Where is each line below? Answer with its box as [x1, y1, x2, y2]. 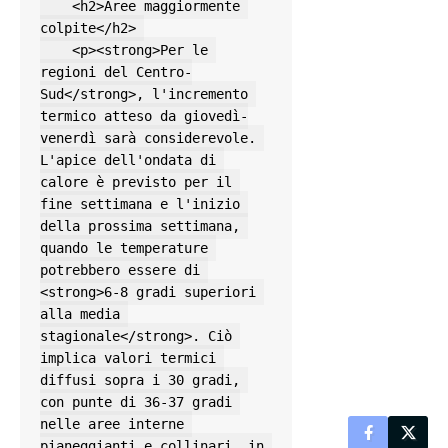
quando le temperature [40, 240, 208, 257]
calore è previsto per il [40, 174, 232, 191]
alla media [40, 306, 120, 323]
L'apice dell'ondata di [40, 152, 216, 169]
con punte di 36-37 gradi [40, 394, 232, 411]
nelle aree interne [40, 416, 184, 433]
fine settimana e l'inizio [40, 196, 240, 213]
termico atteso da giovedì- [40, 108, 248, 125]
